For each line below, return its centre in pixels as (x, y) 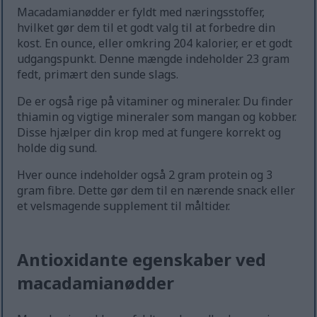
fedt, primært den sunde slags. (98, 75)
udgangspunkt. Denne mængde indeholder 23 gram (154, 59)
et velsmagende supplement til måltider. (124, 206)
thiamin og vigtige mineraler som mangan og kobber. (157, 117)
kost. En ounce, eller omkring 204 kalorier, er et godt (155, 44)
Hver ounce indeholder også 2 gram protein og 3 (145, 175)
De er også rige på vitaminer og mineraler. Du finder (155, 102)
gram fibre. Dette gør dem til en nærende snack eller (156, 191)
